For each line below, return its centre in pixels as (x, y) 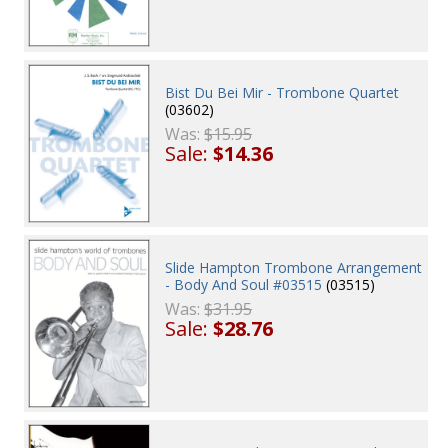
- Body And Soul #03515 (244, 285)
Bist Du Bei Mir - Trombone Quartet (282, 92)
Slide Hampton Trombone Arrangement (294, 268)
